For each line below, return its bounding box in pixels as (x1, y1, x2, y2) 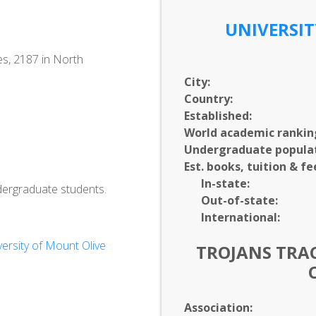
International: (200, 209, 280, 225)
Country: (183, 91, 233, 107)
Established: (183, 108, 252, 123)
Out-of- (200, 193, 244, 208)
